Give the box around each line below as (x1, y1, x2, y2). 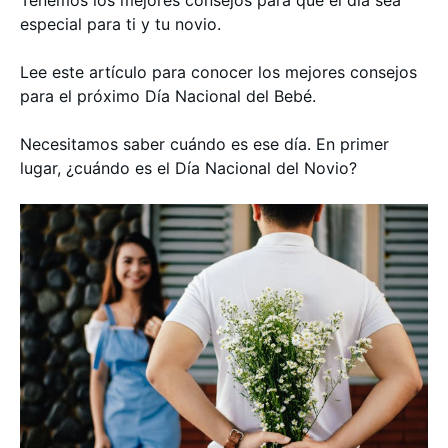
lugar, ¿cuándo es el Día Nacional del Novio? (20, 158, 357, 178)
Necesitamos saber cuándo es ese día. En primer (20, 134, 389, 154)
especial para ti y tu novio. (20, 14, 226, 34)
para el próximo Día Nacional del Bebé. (20, 86, 316, 106)
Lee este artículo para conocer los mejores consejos (20, 62, 417, 82)
